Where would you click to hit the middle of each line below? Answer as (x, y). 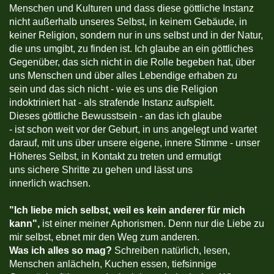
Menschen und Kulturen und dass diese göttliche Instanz (131, 8)
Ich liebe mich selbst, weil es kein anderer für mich (130, 210)
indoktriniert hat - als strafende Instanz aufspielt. (112, 102)
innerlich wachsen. (51, 183)
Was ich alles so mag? (62, 250)
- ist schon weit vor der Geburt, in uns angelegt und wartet (133, 129)
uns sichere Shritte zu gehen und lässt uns (101, 169)
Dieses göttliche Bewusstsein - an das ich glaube (116, 116)
